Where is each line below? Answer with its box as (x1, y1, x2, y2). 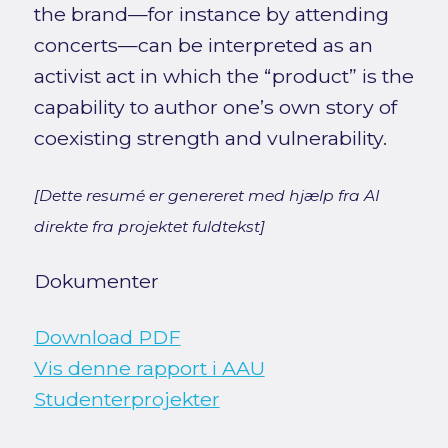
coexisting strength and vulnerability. (33, 125, 387, 150)
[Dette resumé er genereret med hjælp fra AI (33, 185, 380, 205)
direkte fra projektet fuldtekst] (33, 216, 265, 236)
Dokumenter (33, 268, 159, 293)
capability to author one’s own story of (33, 94, 397, 119)
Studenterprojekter (33, 386, 220, 411)
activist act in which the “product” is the (33, 63, 414, 88)
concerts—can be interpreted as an (33, 32, 373, 57)
